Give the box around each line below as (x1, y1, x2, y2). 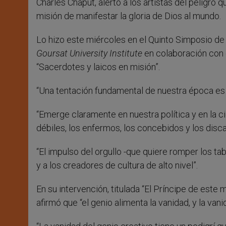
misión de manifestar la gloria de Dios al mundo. (36, 11, 221, 22)
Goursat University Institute (36, 48, 142, 59)
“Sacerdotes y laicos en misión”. (36, 62, 160, 73)
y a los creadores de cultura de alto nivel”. (36, 160, 198, 171)
